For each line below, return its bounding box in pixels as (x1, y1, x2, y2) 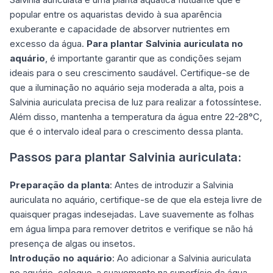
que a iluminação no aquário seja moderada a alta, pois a (10, 81, 244, 93)
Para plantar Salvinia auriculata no (87, 37, 243, 49)
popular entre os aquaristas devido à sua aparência (10, 8, 222, 20)
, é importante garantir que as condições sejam (45, 52, 241, 64)
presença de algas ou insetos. (10, 237, 135, 249)
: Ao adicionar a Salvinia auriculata (112, 252, 251, 264)
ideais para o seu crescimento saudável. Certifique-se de (10, 66, 250, 79)
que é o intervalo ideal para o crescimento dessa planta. (10, 125, 243, 137)
